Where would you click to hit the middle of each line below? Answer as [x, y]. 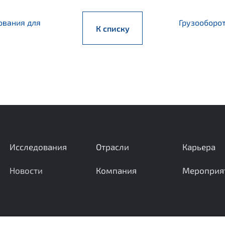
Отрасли [112, 147]
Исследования [38, 147]
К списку [113, 28]
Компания [116, 171]
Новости [26, 171]
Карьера [199, 147]
